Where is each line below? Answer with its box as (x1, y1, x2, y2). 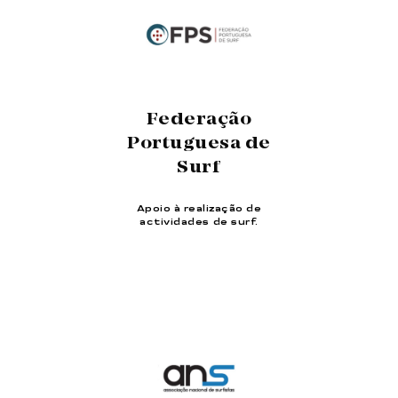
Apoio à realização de (136, 203, 262, 213)
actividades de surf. (139, 217, 259, 227)
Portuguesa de (127, 132, 271, 155)
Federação (146, 108, 252, 131)
